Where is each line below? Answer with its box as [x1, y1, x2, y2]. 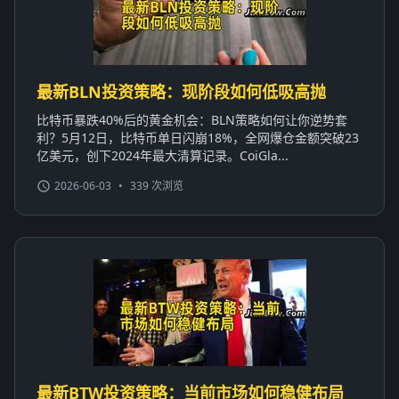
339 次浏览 [130, 177, 183, 193]
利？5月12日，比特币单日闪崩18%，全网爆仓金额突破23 [37, 128, 359, 146]
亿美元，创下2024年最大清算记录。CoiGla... [37, 146, 289, 164]
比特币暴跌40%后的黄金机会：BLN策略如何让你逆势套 [37, 110, 347, 128]
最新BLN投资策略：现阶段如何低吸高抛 [37, 80, 326, 102]
